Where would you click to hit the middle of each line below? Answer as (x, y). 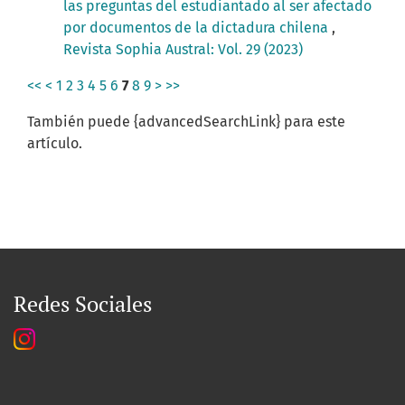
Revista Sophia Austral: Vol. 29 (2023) (183, 50)
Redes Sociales (83, 304)
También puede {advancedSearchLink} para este (186, 122)
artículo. (55, 144)
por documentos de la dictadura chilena (198, 28)
